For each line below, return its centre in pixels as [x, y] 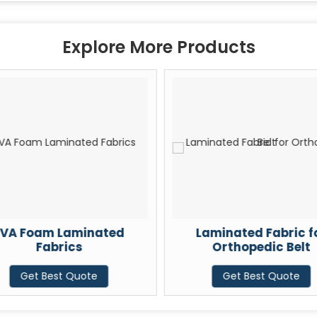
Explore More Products [158, 47]
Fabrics [58, 247]
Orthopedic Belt [260, 247]
